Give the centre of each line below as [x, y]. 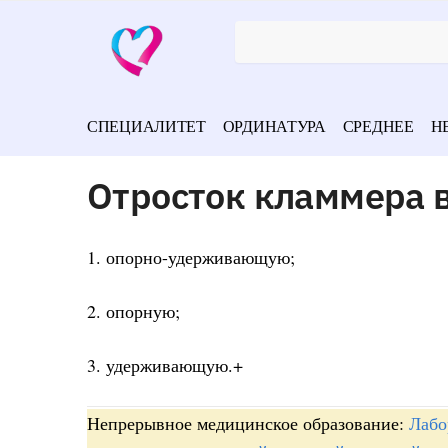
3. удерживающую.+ [165, 365]
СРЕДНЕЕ [378, 125]
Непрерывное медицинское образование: [248, 422]
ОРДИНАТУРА [274, 125]
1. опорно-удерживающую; [191, 256]
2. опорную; [133, 311]
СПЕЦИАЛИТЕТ [146, 125]
